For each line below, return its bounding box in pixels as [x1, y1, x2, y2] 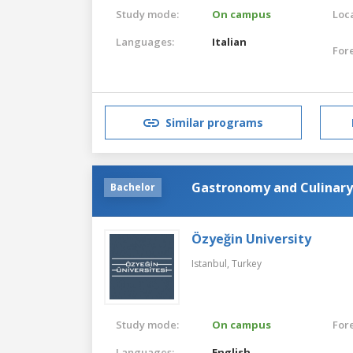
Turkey [232, 256, 262, 270]
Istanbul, [191, 256, 232, 270]
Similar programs [165, 115, 263, 131]
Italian [212, 34, 247, 49]
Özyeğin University [191, 229, 311, 247]
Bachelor [110, 180, 155, 194]
